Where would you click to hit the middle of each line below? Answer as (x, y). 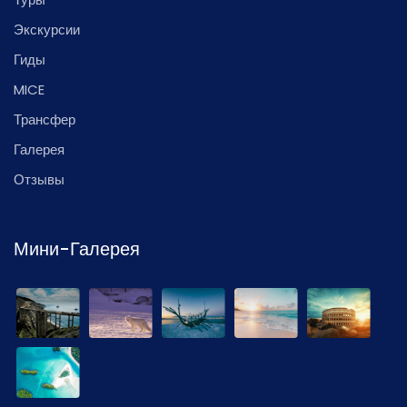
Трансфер (45, 119)
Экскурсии (47, 30)
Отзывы (39, 179)
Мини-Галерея (77, 249)
